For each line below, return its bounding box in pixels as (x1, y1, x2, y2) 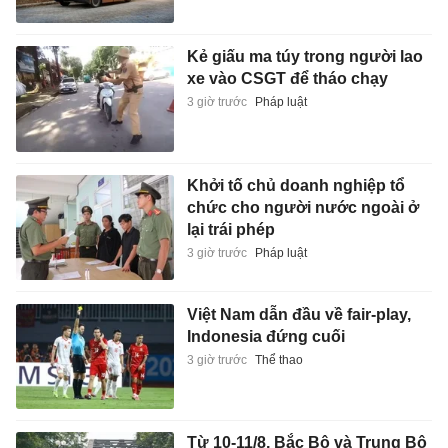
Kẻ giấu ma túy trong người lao (186, 48, 423, 66)
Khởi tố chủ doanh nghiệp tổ (186, 177, 405, 194)
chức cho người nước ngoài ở (186, 199, 419, 216)
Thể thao (254, 352, 303, 367)
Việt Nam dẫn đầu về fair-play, (186, 305, 411, 323)
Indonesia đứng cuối (186, 327, 345, 345)
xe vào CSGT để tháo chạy (186, 70, 388, 88)
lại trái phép (186, 221, 275, 238)
